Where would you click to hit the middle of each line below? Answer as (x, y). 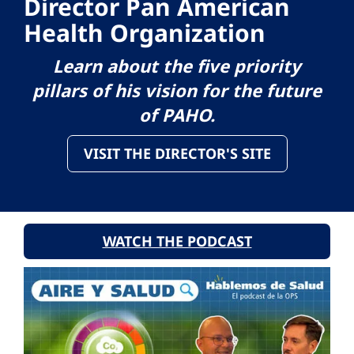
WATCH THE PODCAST (177, 241)
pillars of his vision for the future (177, 90)
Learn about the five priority (177, 66)
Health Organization (145, 33)
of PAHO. (177, 115)
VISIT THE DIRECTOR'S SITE (177, 154)
